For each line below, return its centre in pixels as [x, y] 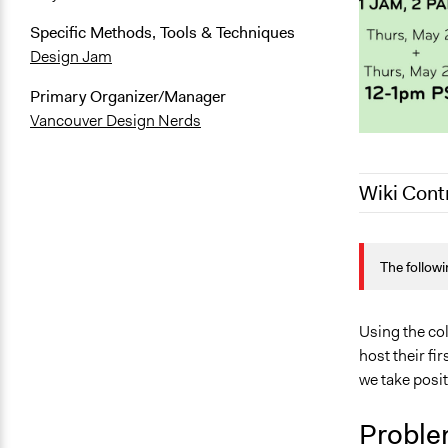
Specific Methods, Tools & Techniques [162, 33]
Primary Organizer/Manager [128, 97]
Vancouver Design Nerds [115, 121]
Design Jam [71, 57]
